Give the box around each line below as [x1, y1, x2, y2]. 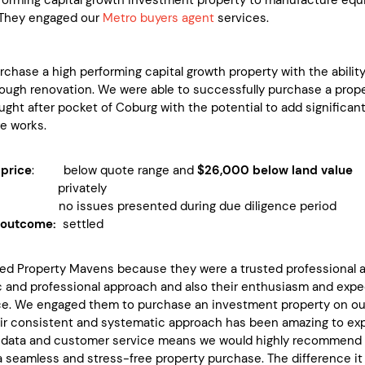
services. [214, 9, 272, 26]
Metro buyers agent [103, 9, 214, 26]
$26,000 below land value [197, 161, 353, 178]
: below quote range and [32, 161, 197, 178]
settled [56, 215, 103, 232]
